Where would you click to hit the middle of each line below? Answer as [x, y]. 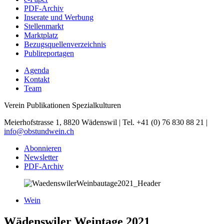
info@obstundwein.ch [39, 131]
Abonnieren [43, 148]
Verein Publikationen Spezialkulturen [62, 105]
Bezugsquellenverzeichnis [65, 44]
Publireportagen [49, 53]
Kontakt [37, 79]
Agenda [36, 70]
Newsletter [41, 157]
